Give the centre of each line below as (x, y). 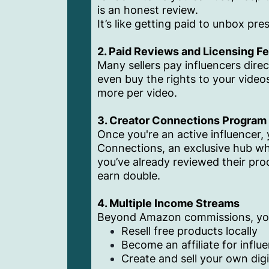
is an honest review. (148, 10)
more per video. (137, 93)
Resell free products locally (189, 231)
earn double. (129, 176)
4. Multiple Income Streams (168, 204)
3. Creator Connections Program (182, 121)
